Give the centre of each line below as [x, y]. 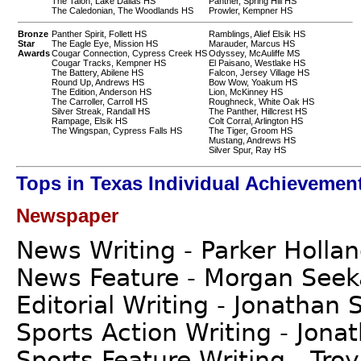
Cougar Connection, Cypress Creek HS [129, 54]
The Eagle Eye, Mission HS [105, 44]
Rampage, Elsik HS [89, 121]
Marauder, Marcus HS [252, 44]
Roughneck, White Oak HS [261, 102]
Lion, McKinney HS [246, 92]
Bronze [33, 34]
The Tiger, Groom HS [251, 131]
